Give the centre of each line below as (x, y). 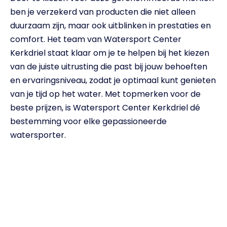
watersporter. (38, 135)
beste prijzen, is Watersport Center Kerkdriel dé (105, 108)
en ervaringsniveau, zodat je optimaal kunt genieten (113, 81)
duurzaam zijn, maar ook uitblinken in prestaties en (110, 26)
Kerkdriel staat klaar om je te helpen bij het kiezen (110, 53)
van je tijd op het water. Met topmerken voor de (105, 94)
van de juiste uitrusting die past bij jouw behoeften (109, 67)
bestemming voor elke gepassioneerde (88, 122)
